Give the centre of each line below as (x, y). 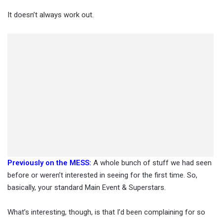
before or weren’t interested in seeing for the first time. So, (102, 175)
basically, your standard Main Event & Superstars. (87, 187)
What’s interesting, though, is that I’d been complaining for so (106, 212)
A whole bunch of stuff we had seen (151, 163)
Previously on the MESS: (49, 163)
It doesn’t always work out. (51, 15)
